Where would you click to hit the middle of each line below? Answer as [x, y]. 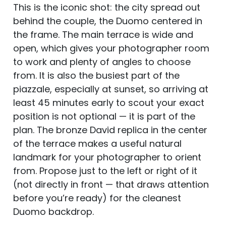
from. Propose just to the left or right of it [105, 171]
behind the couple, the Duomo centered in [108, 21]
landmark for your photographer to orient [107, 157]
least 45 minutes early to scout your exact [109, 102]
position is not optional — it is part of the [104, 116]
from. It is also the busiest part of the [96, 75]
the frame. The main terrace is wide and [103, 34]
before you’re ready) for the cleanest [97, 198]
